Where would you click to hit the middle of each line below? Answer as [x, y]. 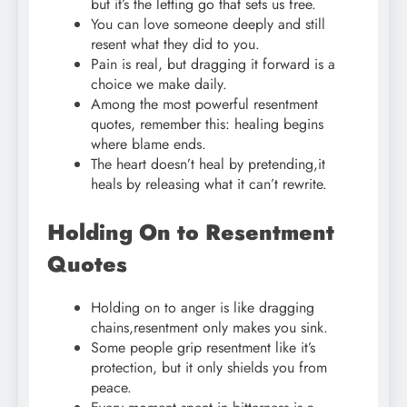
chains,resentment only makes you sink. [209, 328]
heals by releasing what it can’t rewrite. [209, 184]
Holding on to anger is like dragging [203, 308]
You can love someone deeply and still [208, 25]
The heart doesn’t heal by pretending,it [208, 164]
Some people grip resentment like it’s [203, 348]
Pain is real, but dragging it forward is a [213, 65]
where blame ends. [149, 144]
